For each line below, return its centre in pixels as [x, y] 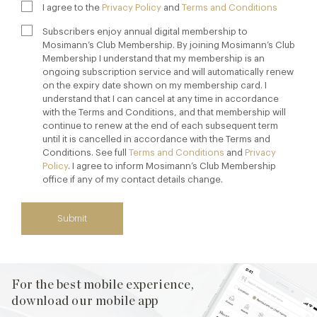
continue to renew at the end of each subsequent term [160, 126]
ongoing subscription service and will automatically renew [168, 72]
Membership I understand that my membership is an [154, 58]
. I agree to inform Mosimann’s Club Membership [172, 166]
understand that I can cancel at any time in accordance [161, 99]
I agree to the [72, 7]
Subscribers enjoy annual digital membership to [145, 31]
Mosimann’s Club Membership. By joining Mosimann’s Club [169, 45]
